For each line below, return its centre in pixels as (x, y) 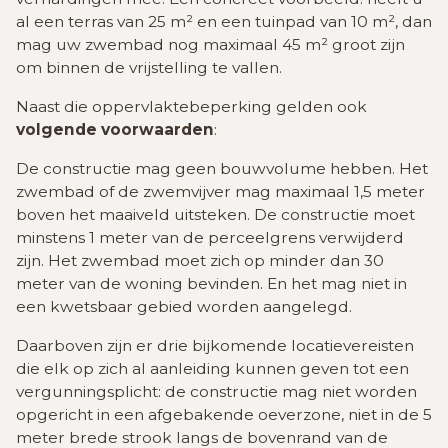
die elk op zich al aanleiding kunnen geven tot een (212, 369)
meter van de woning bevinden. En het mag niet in (211, 284)
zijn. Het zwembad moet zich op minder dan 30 (200, 261)
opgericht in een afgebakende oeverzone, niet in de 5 (224, 415)
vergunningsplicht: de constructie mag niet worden (216, 392)
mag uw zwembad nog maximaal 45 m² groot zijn (210, 45)
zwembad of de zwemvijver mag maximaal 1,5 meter (220, 192)
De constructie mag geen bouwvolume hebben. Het (222, 169)
